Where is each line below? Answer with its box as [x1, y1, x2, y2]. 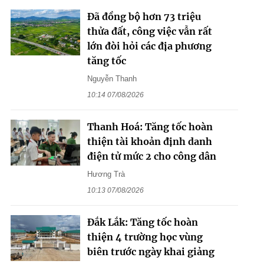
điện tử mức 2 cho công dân [87, 150, 216, 162]
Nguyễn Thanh [87, 74, 137, 83]
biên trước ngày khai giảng [87, 245, 214, 258]
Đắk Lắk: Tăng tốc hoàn [87, 216, 198, 228]
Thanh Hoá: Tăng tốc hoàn [87, 120, 213, 133]
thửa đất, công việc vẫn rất [87, 25, 212, 37]
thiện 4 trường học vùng [87, 230, 203, 243]
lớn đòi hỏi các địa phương [87, 39, 212, 52]
